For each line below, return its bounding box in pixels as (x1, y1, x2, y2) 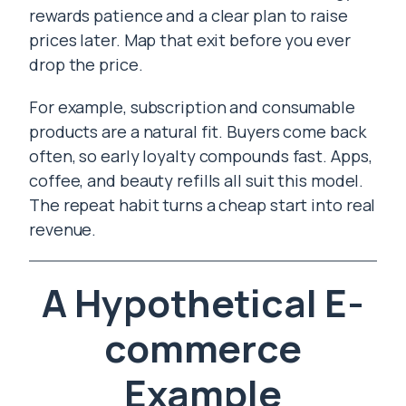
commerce (103, 322, 303, 374)
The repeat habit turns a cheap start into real (29, 194, 376, 216)
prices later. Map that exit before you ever (29, 29, 351, 51)
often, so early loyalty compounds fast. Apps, (29, 145, 372, 167)
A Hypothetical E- (42, 276, 364, 329)
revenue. (29, 218, 97, 240)
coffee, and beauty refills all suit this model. (29, 169, 364, 191)
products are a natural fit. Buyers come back (29, 121, 366, 142)
